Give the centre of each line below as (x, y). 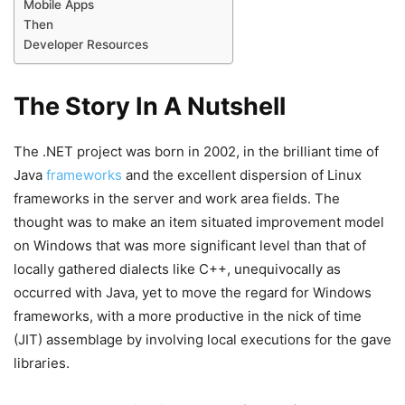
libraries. (42, 363)
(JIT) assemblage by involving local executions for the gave (202, 339)
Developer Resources (86, 44)
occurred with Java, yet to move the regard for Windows (193, 292)
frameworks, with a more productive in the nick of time (188, 316)
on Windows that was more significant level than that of (190, 245)
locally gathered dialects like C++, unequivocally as (177, 268)
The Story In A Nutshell (150, 106)
